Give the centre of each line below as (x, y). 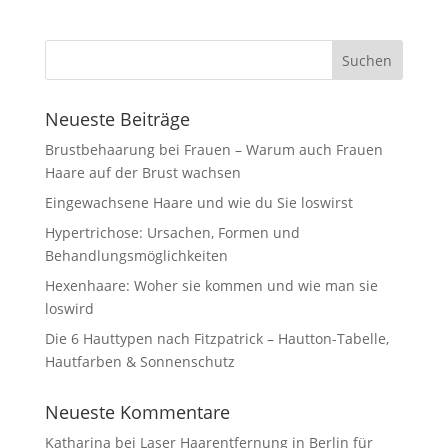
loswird (69, 308)
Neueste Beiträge (117, 119)
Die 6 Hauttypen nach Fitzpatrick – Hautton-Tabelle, (216, 338)
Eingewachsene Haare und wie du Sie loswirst (198, 202)
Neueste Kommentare (137, 412)
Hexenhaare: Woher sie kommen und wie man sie (211, 285)
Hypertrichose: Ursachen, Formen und (172, 232)
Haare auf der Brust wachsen (142, 172)
